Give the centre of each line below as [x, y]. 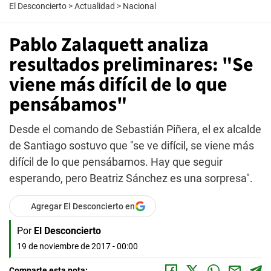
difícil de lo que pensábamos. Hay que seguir [116, 162]
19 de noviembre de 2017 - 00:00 [77, 246]
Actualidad [95, 6]
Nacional [139, 6]
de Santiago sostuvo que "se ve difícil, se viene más [132, 145]
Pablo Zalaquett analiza [109, 45]
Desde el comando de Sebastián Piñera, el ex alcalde [135, 129]
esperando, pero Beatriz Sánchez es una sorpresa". [131, 178]
